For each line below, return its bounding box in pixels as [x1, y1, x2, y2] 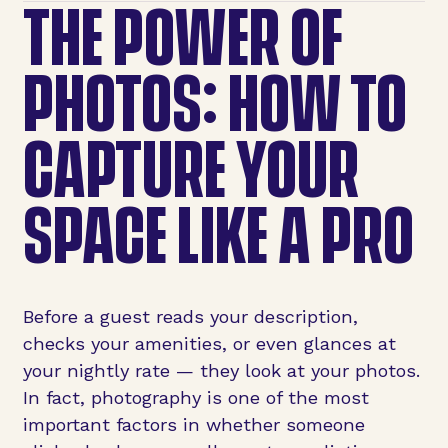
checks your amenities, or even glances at [22, 332, 396, 354]
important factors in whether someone [22, 413, 365, 435]
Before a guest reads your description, [22, 305, 358, 327]
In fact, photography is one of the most [22, 386, 369, 408]
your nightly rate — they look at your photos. [22, 359, 420, 381]
